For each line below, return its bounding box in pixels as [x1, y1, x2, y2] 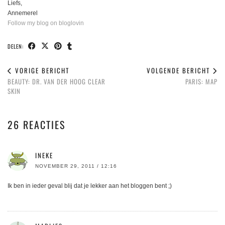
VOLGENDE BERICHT [147, 65, 212, 76]
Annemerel [8, 10, 38, 17]
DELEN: [8, 42, 26, 51]
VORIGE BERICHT [13, 65, 69, 76]
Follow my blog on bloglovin [8, 20, 84, 27]
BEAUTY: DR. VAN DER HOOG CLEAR [8, 76, 105, 87]
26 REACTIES [8, 117, 65, 133]
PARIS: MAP [185, 76, 217, 87]
